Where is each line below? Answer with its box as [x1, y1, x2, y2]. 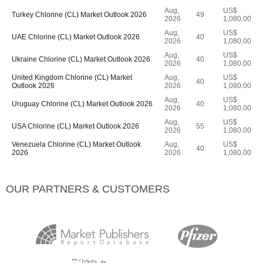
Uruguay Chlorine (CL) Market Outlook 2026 [12, 100, 153, 108]
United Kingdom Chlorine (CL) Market [12, 73, 132, 82]
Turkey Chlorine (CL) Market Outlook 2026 [12, 11, 147, 19]
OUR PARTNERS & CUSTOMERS [6, 183, 170, 195]
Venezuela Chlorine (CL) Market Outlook [12, 140, 141, 149]
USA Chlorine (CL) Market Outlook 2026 [12, 122, 139, 130]
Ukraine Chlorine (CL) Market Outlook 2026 [12, 55, 150, 63]
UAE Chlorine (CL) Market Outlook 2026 [12, 33, 140, 41]
